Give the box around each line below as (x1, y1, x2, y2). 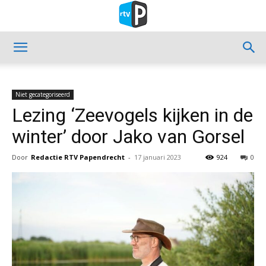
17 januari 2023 (134, 153, 181, 161)
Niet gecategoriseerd (15, 90, 70, 99)
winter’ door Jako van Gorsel (12, 125, 245, 148)
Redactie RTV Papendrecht (31, 153, 125, 161)
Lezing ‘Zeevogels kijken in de (12, 104, 253, 126)
